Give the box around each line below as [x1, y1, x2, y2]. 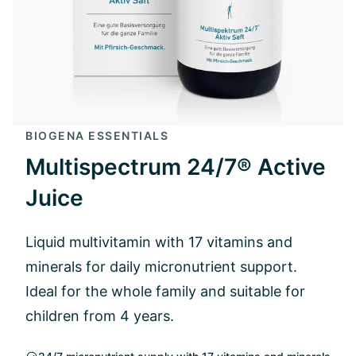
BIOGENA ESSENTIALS [25, 129, 168, 142]
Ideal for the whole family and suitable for [25, 283, 305, 300]
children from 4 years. [25, 308, 174, 324]
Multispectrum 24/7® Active [25, 153, 326, 180]
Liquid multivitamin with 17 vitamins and [25, 234, 292, 250]
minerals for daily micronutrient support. [25, 258, 297, 275]
